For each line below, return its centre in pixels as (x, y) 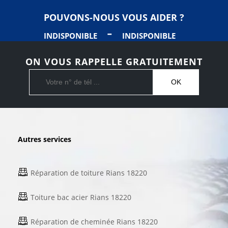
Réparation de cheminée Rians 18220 (94, 221)
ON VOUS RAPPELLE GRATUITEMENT (114, 62)
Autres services (45, 139)
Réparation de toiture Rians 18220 (89, 173)
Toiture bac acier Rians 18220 (81, 197)
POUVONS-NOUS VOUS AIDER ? (114, 17)
